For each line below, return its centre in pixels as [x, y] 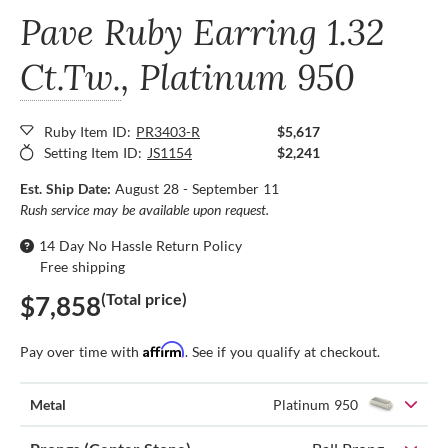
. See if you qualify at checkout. [282, 351]
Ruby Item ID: [87, 131]
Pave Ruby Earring [173, 31]
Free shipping [82, 266]
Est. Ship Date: [67, 188]
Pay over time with [81, 351]
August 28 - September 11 [197, 188]
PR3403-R [168, 131]
